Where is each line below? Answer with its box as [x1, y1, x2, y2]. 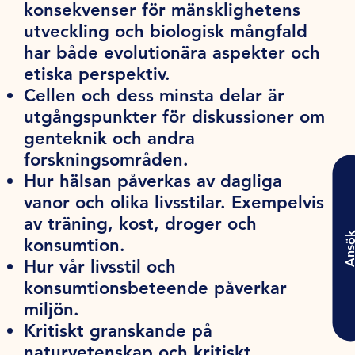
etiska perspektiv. [24, 63, 171, 85]
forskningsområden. [24, 148, 189, 170]
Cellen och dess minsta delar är [24, 84, 285, 106]
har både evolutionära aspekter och [24, 41, 321, 63]
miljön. [24, 298, 80, 320]
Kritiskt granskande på [24, 319, 213, 342]
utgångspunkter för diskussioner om [24, 105, 326, 128]
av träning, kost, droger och [24, 212, 258, 235]
